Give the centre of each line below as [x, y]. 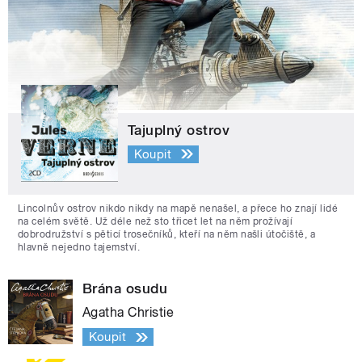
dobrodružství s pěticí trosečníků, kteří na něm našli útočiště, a [167, 235]
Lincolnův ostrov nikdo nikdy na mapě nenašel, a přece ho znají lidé [178, 209]
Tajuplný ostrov [179, 130]
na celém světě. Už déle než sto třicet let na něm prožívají [156, 222]
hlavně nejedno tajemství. [79, 248]
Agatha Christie [128, 313]
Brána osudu [125, 289]
